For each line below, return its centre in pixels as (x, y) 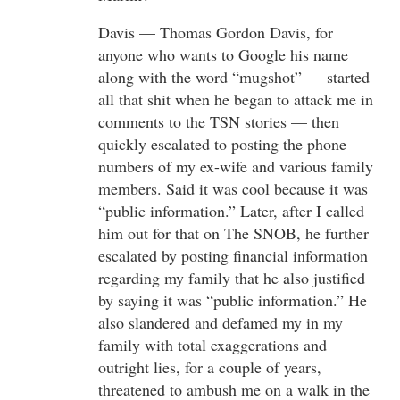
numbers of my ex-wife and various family (236, 166)
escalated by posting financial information (233, 255)
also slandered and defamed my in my (221, 322)
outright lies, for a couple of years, (210, 367)
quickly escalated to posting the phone (222, 143)
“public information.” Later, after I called (231, 210)
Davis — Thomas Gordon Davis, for (216, 32)
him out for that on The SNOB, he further (233, 233)
